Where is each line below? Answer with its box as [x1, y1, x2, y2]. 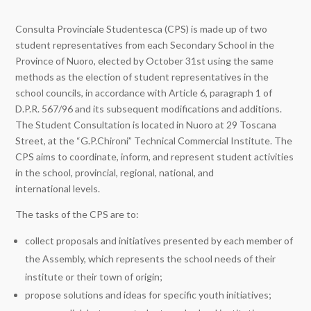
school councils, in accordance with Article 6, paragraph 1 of [15, 87, 273, 99]
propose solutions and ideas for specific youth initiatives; [25, 289, 272, 301]
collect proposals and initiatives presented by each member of [25, 235, 294, 246]
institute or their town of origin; [25, 271, 163, 283]
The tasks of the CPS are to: [15, 208, 140, 220]
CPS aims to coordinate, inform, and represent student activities [15, 151, 294, 162]
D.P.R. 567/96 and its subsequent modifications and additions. [15, 103, 283, 115]
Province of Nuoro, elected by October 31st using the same [15, 55, 274, 67]
